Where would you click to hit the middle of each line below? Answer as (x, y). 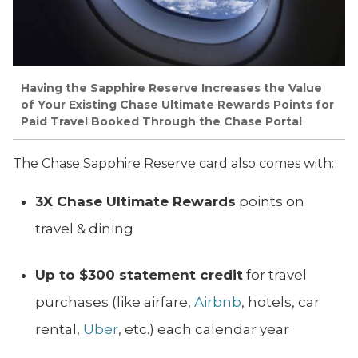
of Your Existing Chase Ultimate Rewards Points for (177, 105)
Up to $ (62, 275)
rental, (59, 330)
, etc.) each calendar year (204, 330)
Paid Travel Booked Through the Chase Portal (161, 122)
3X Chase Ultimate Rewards (135, 202)
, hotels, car (280, 302)
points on (270, 202)
